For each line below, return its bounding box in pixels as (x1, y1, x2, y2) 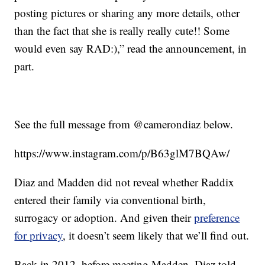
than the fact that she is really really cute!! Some (14, 23, 230, 38)
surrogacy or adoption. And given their (14, 210, 195, 225)
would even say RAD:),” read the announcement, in (14, 41, 247, 56)
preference (194, 210, 240, 225)
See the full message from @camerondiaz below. (14, 117, 234, 132)
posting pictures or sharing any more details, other (14, 5, 240, 21)
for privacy (14, 228, 63, 243)
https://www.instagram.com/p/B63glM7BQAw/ (14, 146, 230, 161)
